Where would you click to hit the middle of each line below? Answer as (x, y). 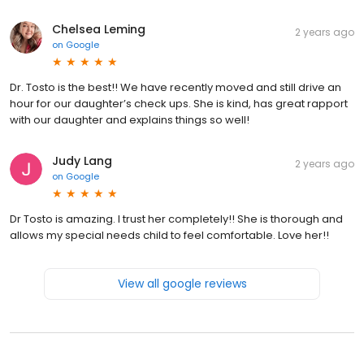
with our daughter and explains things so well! (130, 120)
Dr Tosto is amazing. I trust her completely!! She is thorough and (176, 219)
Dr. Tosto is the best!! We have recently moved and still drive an (175, 88)
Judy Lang (82, 161)
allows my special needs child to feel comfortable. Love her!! (169, 236)
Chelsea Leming (99, 30)
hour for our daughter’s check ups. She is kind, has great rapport (179, 104)
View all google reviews (182, 284)
